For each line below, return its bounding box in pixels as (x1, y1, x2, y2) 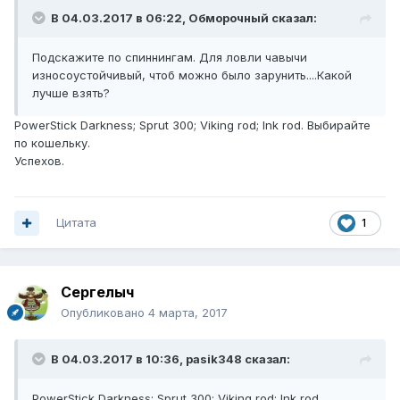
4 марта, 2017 (148, 305, 228, 321)
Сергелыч (61, 283, 134, 302)
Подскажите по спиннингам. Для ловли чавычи (32, 50, 307, 65)
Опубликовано (61, 305, 148, 321)
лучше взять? (32, 86, 110, 101)
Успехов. (14, 154, 64, 169)
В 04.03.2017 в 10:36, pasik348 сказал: (51, 352, 290, 367)
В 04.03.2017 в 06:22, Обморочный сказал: (51, 11, 317, 26)
